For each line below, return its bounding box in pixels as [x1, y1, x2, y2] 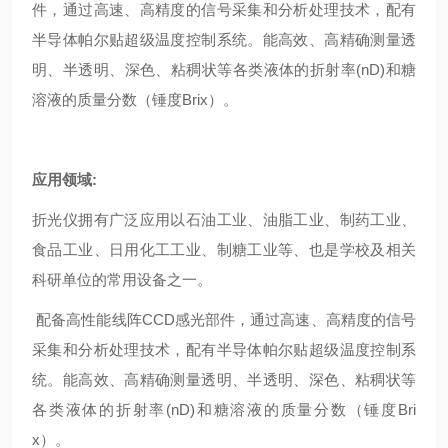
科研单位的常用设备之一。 [32, 271, 212, 288]
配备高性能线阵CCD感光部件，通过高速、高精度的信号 [32, 311, 416, 328]
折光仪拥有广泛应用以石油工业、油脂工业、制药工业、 [32, 211, 416, 228]
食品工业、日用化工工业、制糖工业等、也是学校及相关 [32, 241, 416, 258]
